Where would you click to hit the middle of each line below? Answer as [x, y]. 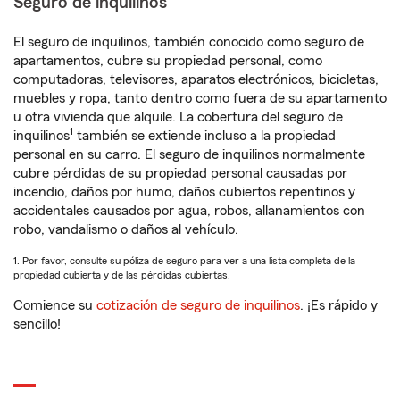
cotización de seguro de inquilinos [198, 305]
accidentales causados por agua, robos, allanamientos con [189, 211]
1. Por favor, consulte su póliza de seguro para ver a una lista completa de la [184, 261]
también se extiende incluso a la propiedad [204, 136]
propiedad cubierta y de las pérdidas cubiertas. [122, 275]
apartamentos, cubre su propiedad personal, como [168, 61]
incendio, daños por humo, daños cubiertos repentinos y [184, 192]
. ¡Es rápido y [339, 305]
